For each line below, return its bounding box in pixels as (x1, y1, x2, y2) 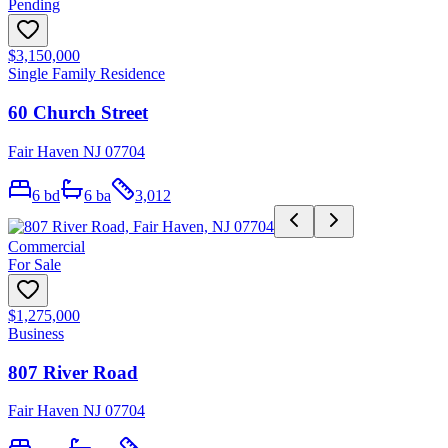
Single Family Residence (8, 65, 165, 83)
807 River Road (8, 361, 138, 383)
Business (8, 324, 64, 342)
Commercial (8, 237, 85, 255)
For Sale (8, 255, 61, 273)
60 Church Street (8, 102, 148, 124)
